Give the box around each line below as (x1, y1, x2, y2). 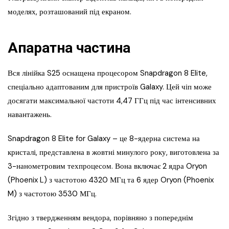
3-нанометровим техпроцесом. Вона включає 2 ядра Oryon (8, 161, 207, 172)
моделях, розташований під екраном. (8, 7, 133, 17)
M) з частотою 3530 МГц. (8, 189, 97, 199)
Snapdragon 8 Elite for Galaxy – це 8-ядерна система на (8, 133, 200, 144)
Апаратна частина (8, 39, 130, 57)
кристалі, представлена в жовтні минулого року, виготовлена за (8, 147, 219, 158)
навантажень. (8, 109, 52, 120)
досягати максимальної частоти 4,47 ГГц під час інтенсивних (8, 96, 216, 106)
